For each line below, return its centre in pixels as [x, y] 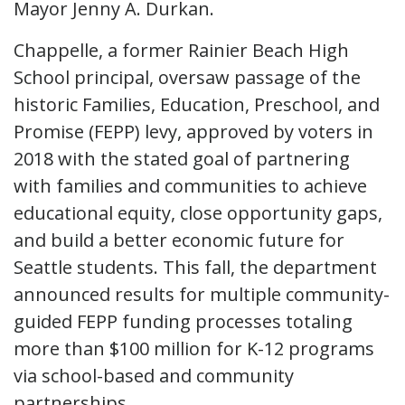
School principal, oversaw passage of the [187, 77]
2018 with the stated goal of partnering [182, 158]
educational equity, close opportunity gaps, [198, 212]
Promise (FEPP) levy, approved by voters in [193, 131]
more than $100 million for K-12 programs [194, 348]
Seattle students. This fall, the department [195, 267]
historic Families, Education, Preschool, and [197, 104]
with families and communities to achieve [190, 185]
